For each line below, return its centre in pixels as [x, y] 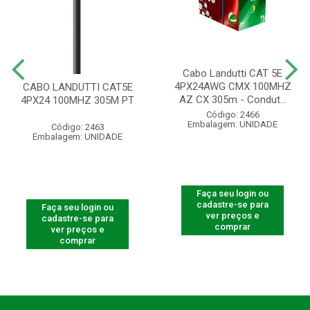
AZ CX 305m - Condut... [232, 100]
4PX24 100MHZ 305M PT [77, 101]
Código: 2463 [77, 127]
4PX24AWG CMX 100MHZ [232, 87]
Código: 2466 [232, 115]
